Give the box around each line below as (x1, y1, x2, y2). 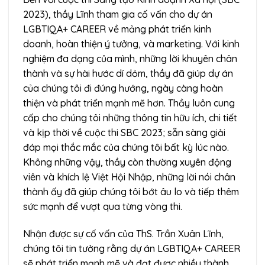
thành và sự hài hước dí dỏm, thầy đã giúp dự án (23, 67, 233, 79)
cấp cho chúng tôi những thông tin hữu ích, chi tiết (23, 111, 237, 124)
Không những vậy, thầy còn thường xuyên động (23, 156, 231, 168)
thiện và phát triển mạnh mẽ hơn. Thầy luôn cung (23, 96, 235, 109)
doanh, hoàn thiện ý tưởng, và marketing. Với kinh (23, 37, 240, 50)
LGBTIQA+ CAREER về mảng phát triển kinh (23, 22, 211, 35)
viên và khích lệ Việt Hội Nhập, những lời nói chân (23, 170, 235, 183)
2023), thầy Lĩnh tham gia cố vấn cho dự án (23, 8, 212, 20)
